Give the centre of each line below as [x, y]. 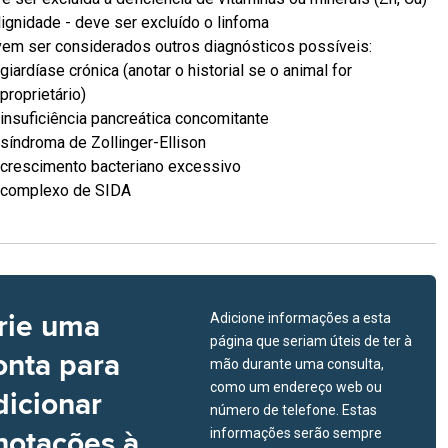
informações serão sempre [296, 433]
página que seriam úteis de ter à [311, 341]
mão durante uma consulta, [297, 364]
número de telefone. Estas [293, 410]
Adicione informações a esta [300, 318]
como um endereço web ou [296, 387]
